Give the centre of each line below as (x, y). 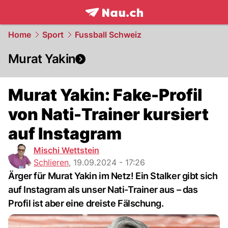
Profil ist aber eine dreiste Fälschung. (86, 203)
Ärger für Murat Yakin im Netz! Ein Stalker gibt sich (113, 176)
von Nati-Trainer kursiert (108, 114)
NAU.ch (147, 23)
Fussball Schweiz (108, 35)
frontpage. (108, 23)
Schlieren (51, 162)
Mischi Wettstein (66, 150)
